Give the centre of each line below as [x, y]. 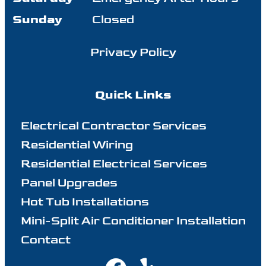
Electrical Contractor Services [113, 126]
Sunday [37, 19]
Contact [45, 240]
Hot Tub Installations [85, 202]
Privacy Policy [133, 52]
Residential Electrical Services [114, 164]
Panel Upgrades [69, 183]
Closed [113, 19]
